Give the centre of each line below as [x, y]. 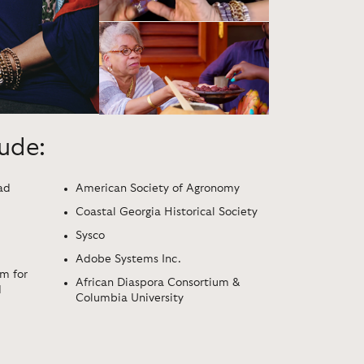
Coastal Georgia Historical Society [167, 212]
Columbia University [130, 298]
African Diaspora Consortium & [158, 282]
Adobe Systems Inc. [128, 259]
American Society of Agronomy [158, 188]
